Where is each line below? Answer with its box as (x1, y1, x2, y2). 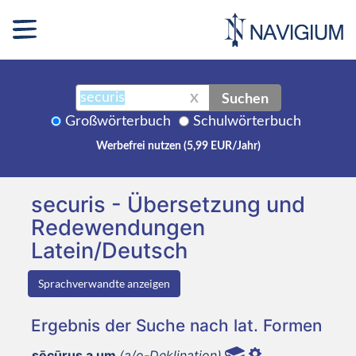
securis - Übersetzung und (31, 191, 305, 218)
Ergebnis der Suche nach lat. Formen (31, 315, 322, 335)
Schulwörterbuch (193, 114, 301, 129)
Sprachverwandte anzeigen (38, 276, 170, 290)
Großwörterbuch (65, 114, 171, 129)
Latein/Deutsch (31, 237, 188, 264)
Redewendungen (31, 214, 205, 241)
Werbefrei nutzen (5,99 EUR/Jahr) (95, 140, 261, 152)
